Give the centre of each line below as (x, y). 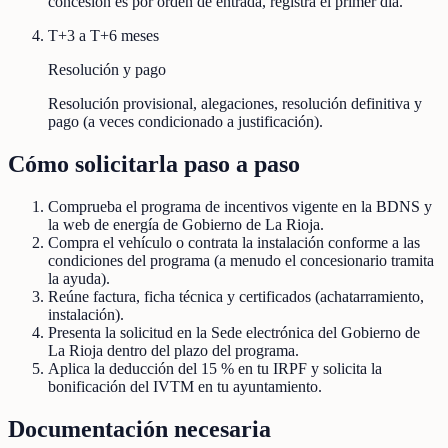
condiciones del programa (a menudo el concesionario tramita (241, 261)
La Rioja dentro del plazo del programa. (173, 351)
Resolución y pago (107, 70)
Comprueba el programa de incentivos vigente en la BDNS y (240, 207)
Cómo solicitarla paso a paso (154, 164)
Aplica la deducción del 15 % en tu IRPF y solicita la (215, 369)
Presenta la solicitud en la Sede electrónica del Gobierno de (234, 333)
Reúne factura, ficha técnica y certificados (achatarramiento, (236, 297)
